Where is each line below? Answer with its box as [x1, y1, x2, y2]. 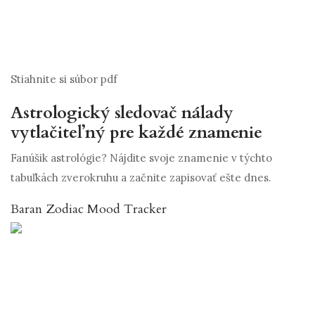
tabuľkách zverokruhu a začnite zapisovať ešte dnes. [11, 171, 271, 185]
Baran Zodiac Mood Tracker [11, 200, 167, 219]
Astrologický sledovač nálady [11, 101, 233, 125]
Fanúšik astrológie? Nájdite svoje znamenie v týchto [11, 151, 272, 165]
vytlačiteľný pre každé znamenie [11, 121, 262, 145]
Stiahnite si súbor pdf [11, 72, 117, 86]
